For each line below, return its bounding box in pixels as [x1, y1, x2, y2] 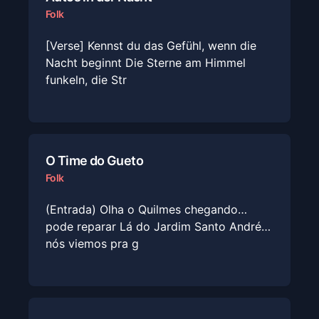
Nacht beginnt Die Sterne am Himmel [46, 56, 246, 70]
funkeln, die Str [46, 73, 127, 87]
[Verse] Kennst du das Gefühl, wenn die [46, 38, 256, 53]
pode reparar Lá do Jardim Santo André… [46, 219, 271, 234]
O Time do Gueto [46, 153, 143, 168]
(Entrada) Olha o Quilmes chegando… [46, 202, 247, 216]
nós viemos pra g [46, 236, 139, 251]
